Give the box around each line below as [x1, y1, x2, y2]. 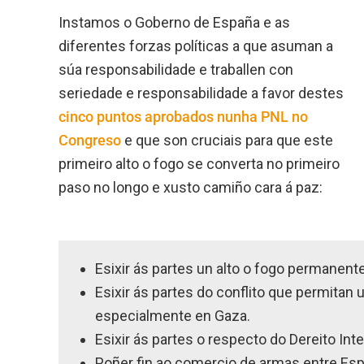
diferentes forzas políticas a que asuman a [58, 37, 333, 54]
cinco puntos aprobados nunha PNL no [58, 107, 308, 125]
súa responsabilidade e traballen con [58, 60, 293, 78]
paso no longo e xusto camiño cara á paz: [58, 178, 323, 196]
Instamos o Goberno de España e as [58, 13, 290, 31]
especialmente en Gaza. [95, 306, 250, 324]
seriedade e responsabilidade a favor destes [58, 84, 344, 102]
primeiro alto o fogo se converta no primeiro [58, 154, 340, 172]
